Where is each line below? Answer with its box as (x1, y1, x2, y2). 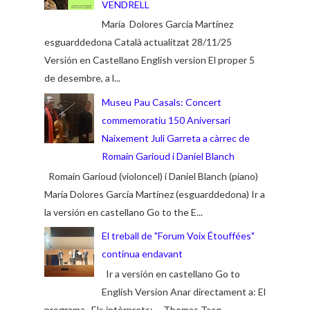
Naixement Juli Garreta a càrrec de (101, 131, 250, 144)
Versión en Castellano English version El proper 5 (44, 54, 255, 66)
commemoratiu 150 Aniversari (101, 113, 230, 126)
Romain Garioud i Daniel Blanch (101, 149, 235, 162)
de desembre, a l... (44, 72, 120, 84)
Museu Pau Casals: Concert (101, 95, 221, 108)
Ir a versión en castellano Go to (101, 267, 240, 280)
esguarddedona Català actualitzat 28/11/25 (44, 36, 232, 48)
